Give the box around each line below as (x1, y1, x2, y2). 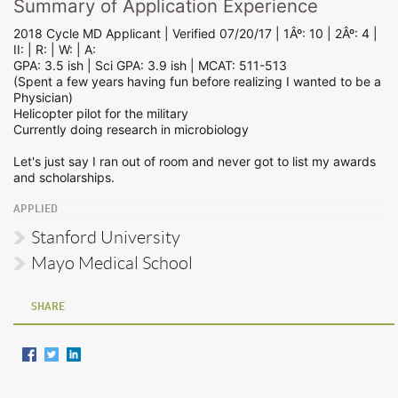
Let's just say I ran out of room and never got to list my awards (13, 153, 376, 169)
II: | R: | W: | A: (13, 41, 96, 57)
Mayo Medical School (31, 252, 193, 273)
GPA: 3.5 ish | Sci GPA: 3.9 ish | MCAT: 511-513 (13, 57, 287, 73)
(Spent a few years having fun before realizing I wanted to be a (13, 73, 381, 89)
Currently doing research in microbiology (13, 121, 249, 137)
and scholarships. (13, 169, 115, 185)
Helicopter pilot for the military (13, 105, 188, 121)
